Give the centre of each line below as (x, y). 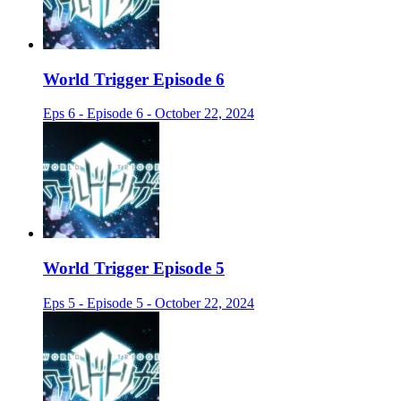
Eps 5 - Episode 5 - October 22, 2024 (149, 303)
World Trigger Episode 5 (134, 269)
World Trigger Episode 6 (134, 79)
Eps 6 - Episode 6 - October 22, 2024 (149, 114)
